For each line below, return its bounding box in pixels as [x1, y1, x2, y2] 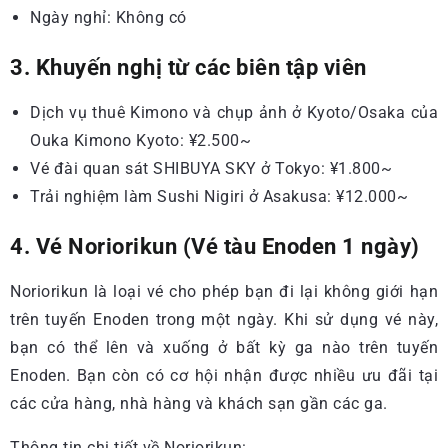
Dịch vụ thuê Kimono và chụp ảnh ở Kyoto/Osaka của [30, 102, 438, 122]
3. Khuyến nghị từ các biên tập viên [10, 53, 367, 80]
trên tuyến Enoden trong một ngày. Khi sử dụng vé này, [10, 309, 438, 329]
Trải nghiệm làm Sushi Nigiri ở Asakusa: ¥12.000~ [30, 186, 408, 206]
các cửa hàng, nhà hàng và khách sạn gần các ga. [10, 393, 388, 413]
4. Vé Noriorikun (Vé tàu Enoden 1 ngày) [10, 232, 420, 259]
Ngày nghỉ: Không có [30, 7, 187, 27]
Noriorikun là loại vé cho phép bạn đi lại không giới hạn [10, 281, 438, 301]
